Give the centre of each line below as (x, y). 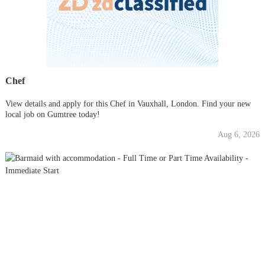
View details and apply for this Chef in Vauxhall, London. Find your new (128, 104)
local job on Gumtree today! (52, 114)
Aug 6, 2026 (239, 134)
